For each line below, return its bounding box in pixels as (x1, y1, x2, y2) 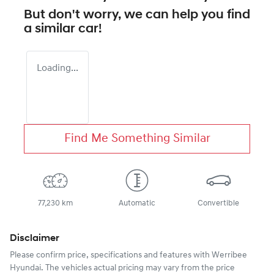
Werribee (212, 250, 247, 260)
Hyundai (10, 263, 41, 273)
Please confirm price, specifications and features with (10, 250, 212, 260)
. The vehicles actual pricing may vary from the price (41, 263, 235, 273)
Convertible (198, 199, 240, 207)
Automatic (118, 199, 155, 207)
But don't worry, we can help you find (24, 8, 250, 21)
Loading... (37, 63, 78, 73)
